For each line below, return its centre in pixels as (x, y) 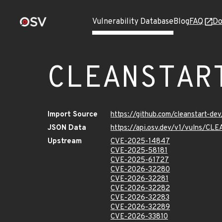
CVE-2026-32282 (140, 189)
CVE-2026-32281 (139, 179)
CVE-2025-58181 (139, 151)
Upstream (65, 141)
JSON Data (67, 128)
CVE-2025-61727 (140, 160)
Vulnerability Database (133, 22)
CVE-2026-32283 (140, 198)
